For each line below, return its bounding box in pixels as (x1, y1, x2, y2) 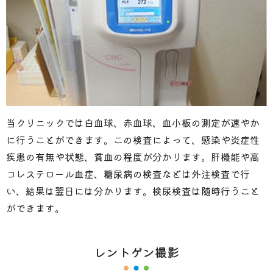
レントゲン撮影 (94, 243, 179, 261)
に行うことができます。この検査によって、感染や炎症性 (6, 132, 260, 147)
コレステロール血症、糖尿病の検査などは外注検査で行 (6, 166, 250, 181)
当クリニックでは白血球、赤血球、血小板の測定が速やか (6, 115, 260, 130)
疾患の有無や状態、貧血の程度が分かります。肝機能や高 (6, 149, 260, 164)
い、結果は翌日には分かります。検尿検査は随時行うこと (6, 183, 260, 198)
